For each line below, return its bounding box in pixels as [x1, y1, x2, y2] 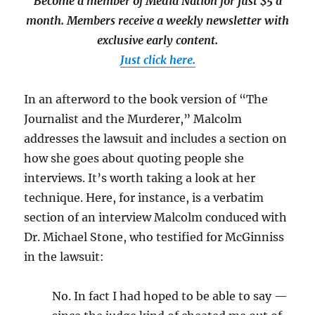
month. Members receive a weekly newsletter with [26, 13, 289, 28]
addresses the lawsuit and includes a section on [24, 131, 288, 146]
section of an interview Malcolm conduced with [24, 210, 288, 225]
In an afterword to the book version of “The [24, 92, 269, 107]
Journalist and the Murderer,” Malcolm [24, 112, 243, 127]
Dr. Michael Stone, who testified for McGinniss [24, 230, 285, 245]
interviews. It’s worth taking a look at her [24, 171, 256, 186]
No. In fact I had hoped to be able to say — [52, 289, 288, 304]
